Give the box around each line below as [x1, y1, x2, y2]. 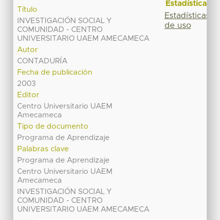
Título [17, 6, 38, 14]
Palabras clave [17, 145, 69, 153]
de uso [164, 21, 191, 29]
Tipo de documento [17, 123, 89, 131]
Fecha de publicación [17, 69, 93, 77]
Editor [17, 91, 40, 99]
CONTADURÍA [17, 57, 68, 65]
